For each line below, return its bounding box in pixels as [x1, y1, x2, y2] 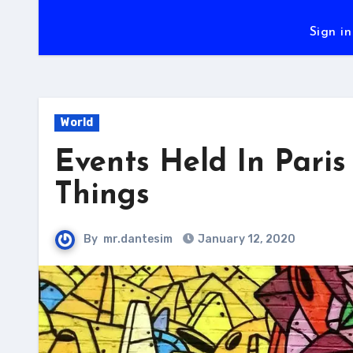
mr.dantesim [103, 232, 173, 246]
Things [54, 180, 150, 211]
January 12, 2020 [198, 232, 295, 246]
